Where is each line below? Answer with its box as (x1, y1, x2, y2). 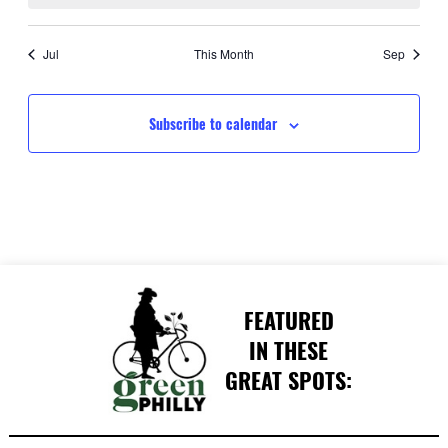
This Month (193, 45, 254, 63)
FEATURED (243, 304, 334, 337)
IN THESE (249, 334, 329, 367)
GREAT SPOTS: (225, 364, 353, 397)
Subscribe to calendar (148, 113, 277, 135)
